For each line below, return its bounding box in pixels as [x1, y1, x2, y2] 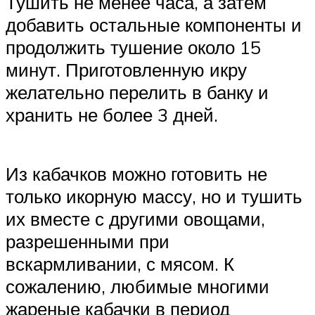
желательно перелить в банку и [6, 81, 269, 104]
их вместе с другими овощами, [6, 207, 265, 230]
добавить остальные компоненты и [6, 13, 302, 37]
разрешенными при [6, 229, 169, 252]
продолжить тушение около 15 [6, 36, 261, 59]
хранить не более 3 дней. [6, 103, 218, 127]
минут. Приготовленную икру [6, 58, 247, 82]
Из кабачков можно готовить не [6, 162, 267, 185]
